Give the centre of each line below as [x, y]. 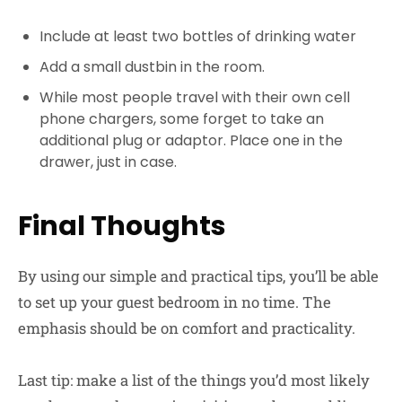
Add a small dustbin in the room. [152, 67]
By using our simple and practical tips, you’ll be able [198, 276]
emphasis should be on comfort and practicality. [187, 328]
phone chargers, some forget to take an [182, 119]
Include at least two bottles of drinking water [198, 37]
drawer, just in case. [108, 162]
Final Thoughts [122, 227]
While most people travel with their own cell [195, 98]
